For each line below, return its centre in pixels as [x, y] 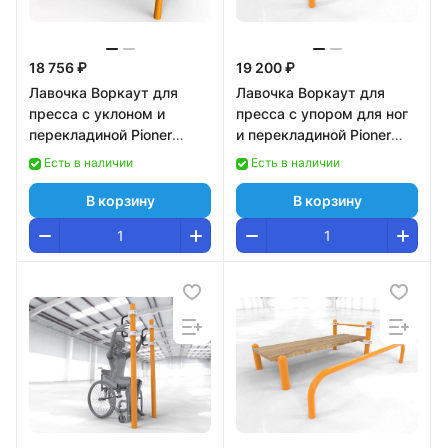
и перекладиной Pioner [313, 134]
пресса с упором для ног [322, 113]
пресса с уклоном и [97, 113]
